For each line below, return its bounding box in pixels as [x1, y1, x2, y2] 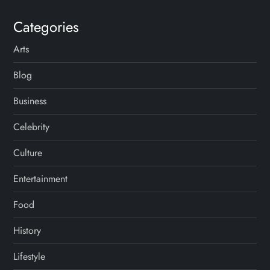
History [13, 224, 42, 238]
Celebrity [13, 120, 50, 134]
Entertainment [13, 172, 68, 186]
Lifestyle [13, 250, 46, 264]
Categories [13, 16, 80, 38]
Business [13, 94, 47, 108]
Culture [13, 146, 43, 160]
